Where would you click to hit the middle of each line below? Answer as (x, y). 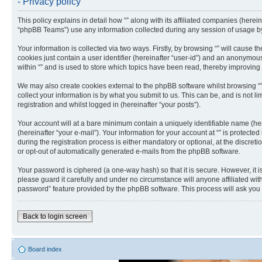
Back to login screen (55, 216)
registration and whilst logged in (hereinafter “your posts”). (109, 104)
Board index (45, 249)
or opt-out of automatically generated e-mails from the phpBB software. (129, 151)
